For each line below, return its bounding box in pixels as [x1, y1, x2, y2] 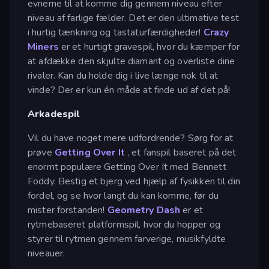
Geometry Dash [107, 203, 181, 217]
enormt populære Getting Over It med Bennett [28, 160, 226, 174]
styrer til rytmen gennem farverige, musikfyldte [28, 232, 226, 246]
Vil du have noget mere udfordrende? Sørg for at [28, 131, 234, 145]
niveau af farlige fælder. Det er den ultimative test [28, 11, 239, 25]
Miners [28, 40, 59, 53]
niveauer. [28, 246, 65, 260]
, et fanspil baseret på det [124, 145, 237, 159]
